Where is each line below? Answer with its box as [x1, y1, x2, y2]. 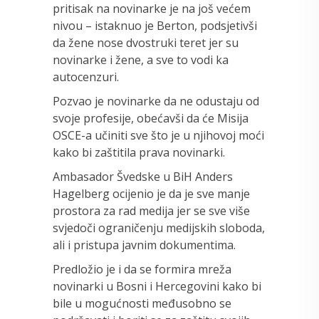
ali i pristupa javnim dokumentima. [53, 236, 236, 253]
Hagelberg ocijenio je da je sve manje [53, 185, 250, 202]
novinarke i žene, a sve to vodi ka [53, 51, 229, 68]
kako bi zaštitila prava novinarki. [53, 144, 225, 160]
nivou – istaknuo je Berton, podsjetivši [53, 17, 257, 33]
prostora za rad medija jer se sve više [53, 202, 250, 219]
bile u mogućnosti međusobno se [53, 295, 231, 311]
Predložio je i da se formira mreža [53, 261, 231, 277]
